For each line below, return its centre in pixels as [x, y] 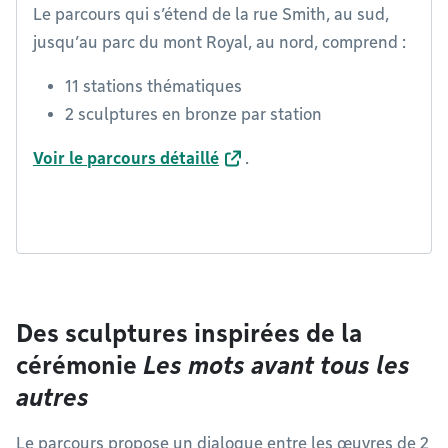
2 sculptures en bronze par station [193, 115]
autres [52, 398]
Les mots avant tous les [276, 366]
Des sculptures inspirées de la [189, 334]
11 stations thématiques [153, 87]
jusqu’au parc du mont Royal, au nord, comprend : [221, 43]
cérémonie [79, 366]
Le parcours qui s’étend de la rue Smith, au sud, [211, 15]
